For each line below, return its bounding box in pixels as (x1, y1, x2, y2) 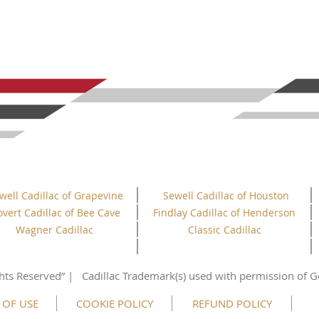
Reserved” (16, 268, 68, 283)
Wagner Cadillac (15, 223, 93, 236)
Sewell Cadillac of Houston (162, 189, 289, 202)
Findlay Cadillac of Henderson (153, 206, 296, 219)
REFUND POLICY (192, 296, 272, 310)
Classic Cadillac (187, 223, 261, 236)
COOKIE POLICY (75, 296, 153, 310)
